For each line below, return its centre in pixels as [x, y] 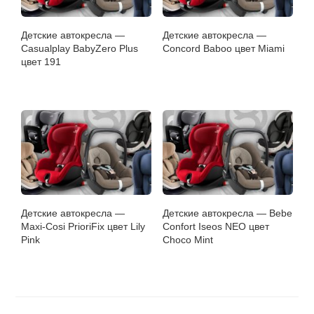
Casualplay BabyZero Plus [80, 49]
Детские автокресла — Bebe [228, 213]
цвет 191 [41, 62]
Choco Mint [188, 240]
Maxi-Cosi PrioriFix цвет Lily [83, 227]
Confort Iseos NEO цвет [216, 227]
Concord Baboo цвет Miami [224, 49]
